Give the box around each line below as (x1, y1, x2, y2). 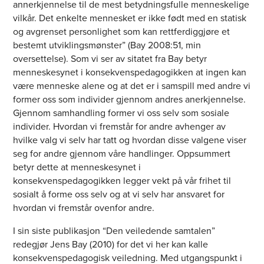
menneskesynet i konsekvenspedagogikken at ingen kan (13, 65, 247, 80)
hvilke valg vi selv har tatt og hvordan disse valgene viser (13, 133, 247, 147)
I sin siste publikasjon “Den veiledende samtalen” (13, 224, 216, 238)
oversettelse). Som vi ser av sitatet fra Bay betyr (13, 52, 207, 66)
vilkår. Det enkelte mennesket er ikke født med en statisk (13, 11, 247, 25)
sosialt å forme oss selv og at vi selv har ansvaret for (13, 187, 225, 202)
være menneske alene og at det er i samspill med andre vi (13, 79, 251, 93)
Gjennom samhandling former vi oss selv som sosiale (13, 106, 230, 120)
